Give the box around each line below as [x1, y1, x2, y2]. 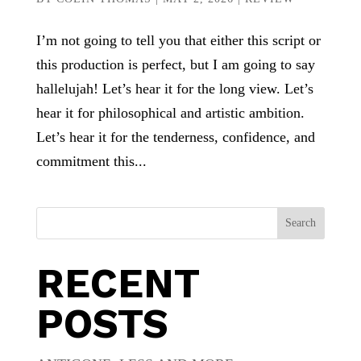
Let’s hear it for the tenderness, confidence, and [35, 128, 315, 145]
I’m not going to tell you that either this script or [35, 31, 321, 48]
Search [285, 216, 317, 229]
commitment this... [35, 152, 147, 169]
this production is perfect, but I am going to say [35, 56, 315, 73]
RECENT [35, 259, 199, 307]
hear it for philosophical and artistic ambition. [35, 104, 305, 121]
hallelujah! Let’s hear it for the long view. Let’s [35, 80, 313, 97]
